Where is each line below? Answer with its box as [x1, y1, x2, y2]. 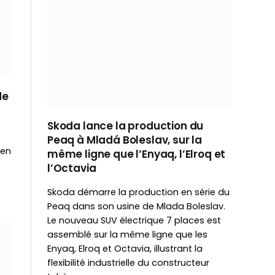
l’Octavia [47, 160, 96, 176]
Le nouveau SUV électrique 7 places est [47, 214, 221, 227]
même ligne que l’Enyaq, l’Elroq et [47, 146, 226, 161]
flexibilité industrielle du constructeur [47, 256, 209, 269]
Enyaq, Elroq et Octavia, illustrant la [47, 242, 203, 255]
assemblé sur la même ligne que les [47, 228, 207, 241]
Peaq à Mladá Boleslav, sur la [47, 132, 203, 147]
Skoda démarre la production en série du [47, 185, 230, 198]
